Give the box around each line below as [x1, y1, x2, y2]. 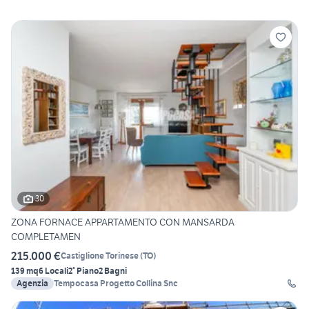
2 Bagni [99, 265, 127, 276]
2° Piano [68, 265, 99, 276]
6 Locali [39, 265, 68, 276]
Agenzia [17, 277, 48, 288]
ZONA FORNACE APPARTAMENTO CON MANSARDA [11, 215, 235, 228]
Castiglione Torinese [61, 250, 139, 261]
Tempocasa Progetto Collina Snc [54, 277, 178, 288]
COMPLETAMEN [11, 230, 81, 243]
